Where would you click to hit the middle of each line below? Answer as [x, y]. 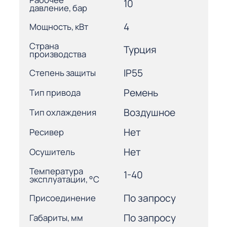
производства [58, 54]
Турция [140, 50]
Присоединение [62, 198]
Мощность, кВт [59, 27]
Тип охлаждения [63, 112]
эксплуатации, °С [64, 179]
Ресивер [46, 132]
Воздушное [149, 112]
